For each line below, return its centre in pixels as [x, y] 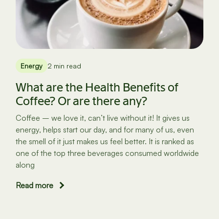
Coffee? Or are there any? [82, 101]
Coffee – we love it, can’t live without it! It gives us [103, 118]
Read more [35, 186]
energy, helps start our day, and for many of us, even [105, 130]
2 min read [65, 66]
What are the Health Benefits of [97, 88]
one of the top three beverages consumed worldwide [108, 153]
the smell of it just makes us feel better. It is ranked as [105, 142]
